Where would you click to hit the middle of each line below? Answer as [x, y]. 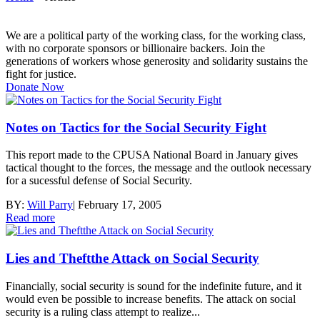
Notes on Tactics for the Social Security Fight [136, 127]
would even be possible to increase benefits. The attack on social [151, 299]
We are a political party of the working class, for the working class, [156, 35]
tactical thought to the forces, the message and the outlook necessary [159, 168]
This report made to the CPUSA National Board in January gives [152, 155]
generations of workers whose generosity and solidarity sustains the [157, 61]
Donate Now [35, 86]
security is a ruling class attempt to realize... [103, 311]
